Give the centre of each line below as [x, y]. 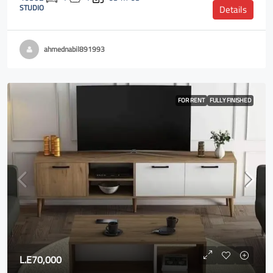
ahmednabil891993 [74, 49]
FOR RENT [191, 100]
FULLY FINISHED [230, 100]
